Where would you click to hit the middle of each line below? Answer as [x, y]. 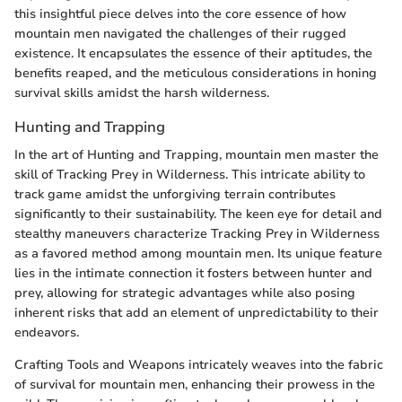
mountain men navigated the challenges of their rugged [180, 33]
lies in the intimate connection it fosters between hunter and [193, 274]
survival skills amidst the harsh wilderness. [142, 92]
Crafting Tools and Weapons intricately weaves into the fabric [199, 365]
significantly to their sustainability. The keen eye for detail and [198, 214]
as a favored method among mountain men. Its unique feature [198, 254]
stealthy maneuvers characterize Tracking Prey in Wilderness [197, 234]
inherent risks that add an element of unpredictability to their [197, 313]
